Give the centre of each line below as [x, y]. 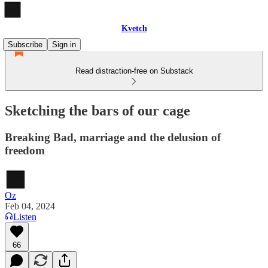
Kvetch [134, 28]
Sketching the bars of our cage [98, 110]
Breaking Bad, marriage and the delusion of [113, 137]
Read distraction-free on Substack [134, 71]
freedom [25, 150]
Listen [25, 217]
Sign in [64, 45]
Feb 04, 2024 [30, 206]
